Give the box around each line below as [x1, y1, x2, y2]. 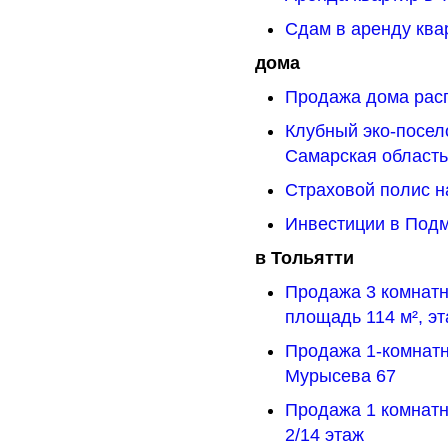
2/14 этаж [285, 425, 364, 445]
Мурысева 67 [285, 366, 396, 386]
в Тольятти [255, 248, 354, 268]
